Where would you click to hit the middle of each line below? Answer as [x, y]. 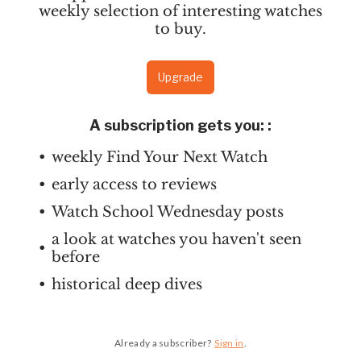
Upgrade [180, 77]
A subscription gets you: [178, 125]
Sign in [229, 343]
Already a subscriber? [163, 343]
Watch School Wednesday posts [168, 212]
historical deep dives [127, 284]
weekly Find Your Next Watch [160, 157]
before [76, 257]
